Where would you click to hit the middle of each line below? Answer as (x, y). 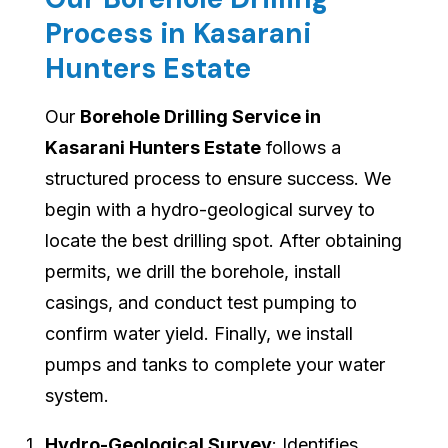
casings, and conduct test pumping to (201, 303)
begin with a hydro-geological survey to (210, 210)
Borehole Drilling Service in (200, 117)
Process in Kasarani (178, 34)
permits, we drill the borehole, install (193, 272)
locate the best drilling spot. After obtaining (223, 241)
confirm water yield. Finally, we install (199, 334)
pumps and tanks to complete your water (215, 365)
